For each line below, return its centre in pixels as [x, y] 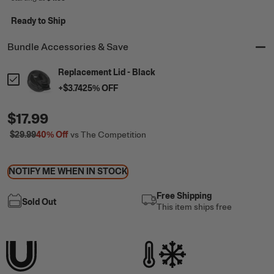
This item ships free [194, 207]
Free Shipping [184, 196]
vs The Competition [108, 135]
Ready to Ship [38, 21]
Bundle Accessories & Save [68, 47]
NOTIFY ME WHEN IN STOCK [68, 172]
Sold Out [39, 202]
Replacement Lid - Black [107, 72]
